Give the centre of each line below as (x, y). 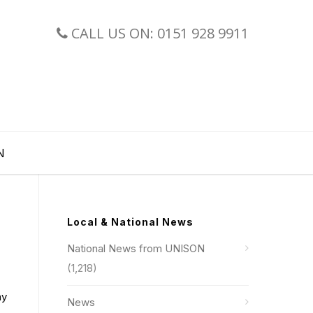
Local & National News (130, 222)
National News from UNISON (136, 248)
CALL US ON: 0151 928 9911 (158, 33)
